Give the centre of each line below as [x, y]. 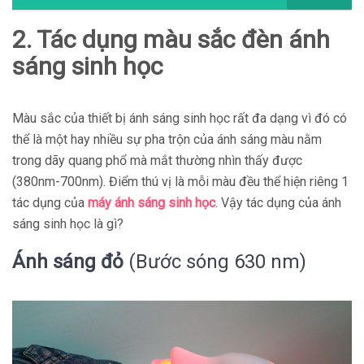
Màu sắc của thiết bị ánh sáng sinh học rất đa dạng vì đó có [180, 118]
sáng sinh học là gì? [68, 224]
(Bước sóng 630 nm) [215, 262]
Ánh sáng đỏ [68, 262]
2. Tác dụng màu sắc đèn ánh [171, 39]
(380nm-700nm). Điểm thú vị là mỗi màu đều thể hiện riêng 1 [180, 182]
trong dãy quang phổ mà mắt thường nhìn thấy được [157, 160]
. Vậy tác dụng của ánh [278, 203]
